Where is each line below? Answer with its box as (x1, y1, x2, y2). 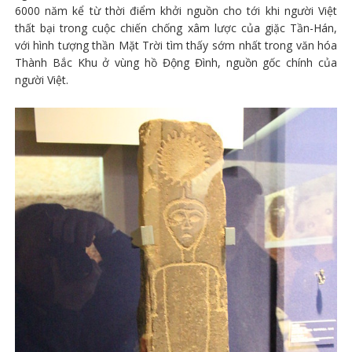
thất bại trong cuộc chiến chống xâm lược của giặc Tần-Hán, (14, 20, 338, 35)
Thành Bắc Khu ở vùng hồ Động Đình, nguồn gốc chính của (14, 54, 338, 70)
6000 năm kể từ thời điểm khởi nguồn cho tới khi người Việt (14, 2, 338, 18)
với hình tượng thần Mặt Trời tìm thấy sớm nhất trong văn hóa (14, 37, 338, 53)
